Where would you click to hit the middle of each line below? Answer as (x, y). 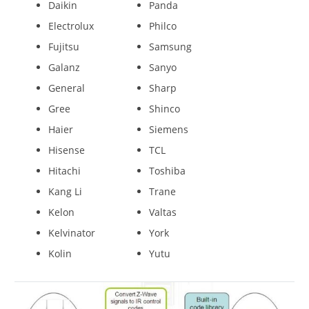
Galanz (64, 67)
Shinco (165, 108)
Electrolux (71, 26)
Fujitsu (64, 46)
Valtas (163, 212)
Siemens (169, 129)
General (67, 88)
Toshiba (167, 170)
